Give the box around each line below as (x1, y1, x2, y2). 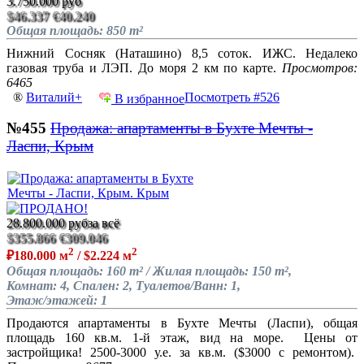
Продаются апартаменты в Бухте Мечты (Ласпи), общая (6, 316, 357, 331)
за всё (88, 216, 119, 231)
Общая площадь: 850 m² (6, 23, 143, 37)
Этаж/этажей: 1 (6, 293, 107, 308)
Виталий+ (26, 89, 82, 104)
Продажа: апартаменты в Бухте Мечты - (50, 119, 313, 137)
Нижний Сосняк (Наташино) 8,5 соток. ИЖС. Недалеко (6, 45, 357, 60)
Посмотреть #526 (184, 89, 279, 104)
